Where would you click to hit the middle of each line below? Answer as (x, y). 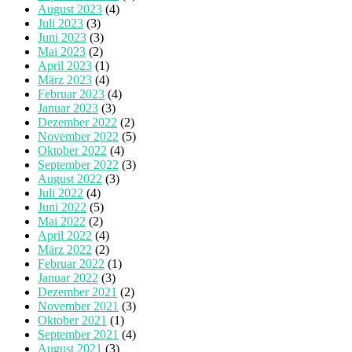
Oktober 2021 (72, 321)
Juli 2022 (60, 193)
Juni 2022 (62, 207)
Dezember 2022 (77, 123)
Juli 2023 (60, 24)
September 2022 (78, 165)
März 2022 (65, 250)
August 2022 (70, 179)
